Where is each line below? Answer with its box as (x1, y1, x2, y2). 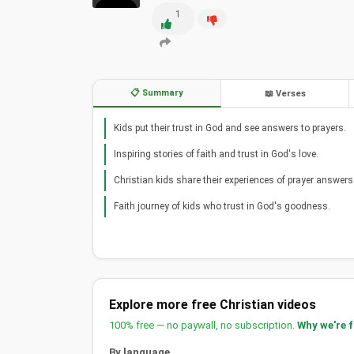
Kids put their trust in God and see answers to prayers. (114, 122, 346, 134)
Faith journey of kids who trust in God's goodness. (114, 200, 330, 212)
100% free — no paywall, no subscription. (109, 318, 297, 331)
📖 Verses (264, 88, 306, 99)
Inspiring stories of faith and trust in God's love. (114, 148, 318, 160)
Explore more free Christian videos (109, 296, 316, 312)
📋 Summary (130, 87, 183, 98)
